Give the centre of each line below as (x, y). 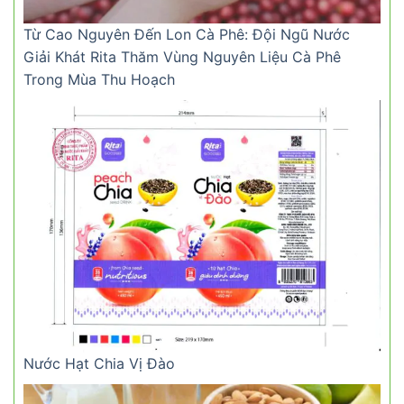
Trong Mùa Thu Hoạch (99, 80)
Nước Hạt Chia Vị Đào (99, 364)
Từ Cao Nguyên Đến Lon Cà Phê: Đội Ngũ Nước (187, 35)
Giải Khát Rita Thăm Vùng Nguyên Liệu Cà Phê (182, 57)
